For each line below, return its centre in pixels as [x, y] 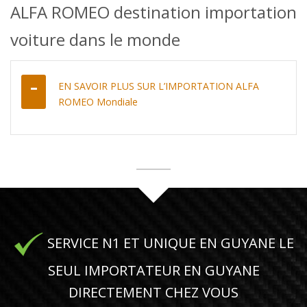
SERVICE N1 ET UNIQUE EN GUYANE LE [169, 243]
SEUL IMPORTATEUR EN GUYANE [153, 270]
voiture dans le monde [95, 39]
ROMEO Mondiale [98, 101]
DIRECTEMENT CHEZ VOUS [153, 292]
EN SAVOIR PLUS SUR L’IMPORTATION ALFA [159, 86]
